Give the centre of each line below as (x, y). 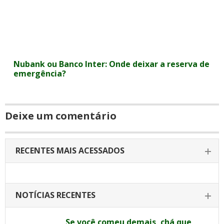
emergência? (40, 73)
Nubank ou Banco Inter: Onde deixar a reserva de (112, 64)
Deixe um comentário (61, 116)
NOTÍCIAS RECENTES (55, 195)
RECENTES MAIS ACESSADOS (70, 150)
